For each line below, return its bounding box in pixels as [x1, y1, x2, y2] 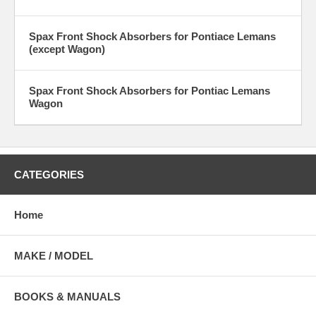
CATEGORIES [14, 169, 84, 181]
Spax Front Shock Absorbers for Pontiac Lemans [29, 85, 270, 97]
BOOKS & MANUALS [14, 291, 121, 303]
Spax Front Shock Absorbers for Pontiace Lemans [29, 30, 276, 43]
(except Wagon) [29, 43, 105, 56]
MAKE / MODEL [14, 250, 93, 262]
